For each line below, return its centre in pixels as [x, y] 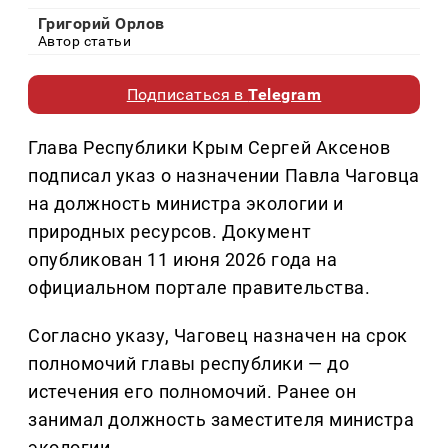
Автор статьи [85, 41]
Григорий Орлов [101, 24]
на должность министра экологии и [186, 204]
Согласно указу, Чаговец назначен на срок [218, 336]
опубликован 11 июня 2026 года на [183, 260]
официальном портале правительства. [199, 288]
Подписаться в [187, 95]
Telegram [285, 95]
